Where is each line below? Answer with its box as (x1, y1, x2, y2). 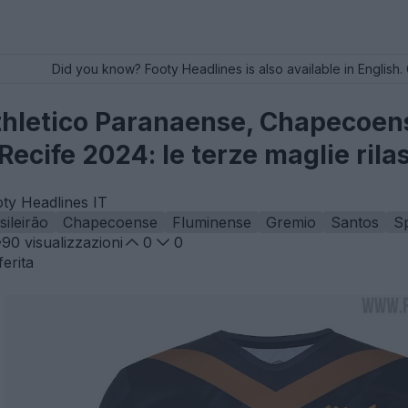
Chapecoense (63, 213, 158, 231)
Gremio (266, 213, 316, 231)
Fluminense (172, 213, 251, 231)
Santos (331, 213, 379, 231)
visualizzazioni (20, 233, 123, 251)
